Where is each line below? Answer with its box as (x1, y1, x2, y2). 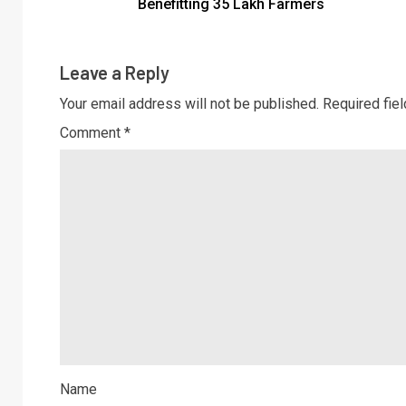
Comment (60, 123, 124, 141)
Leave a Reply (60, 61, 169, 83)
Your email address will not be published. (60, 94, 319, 112)
